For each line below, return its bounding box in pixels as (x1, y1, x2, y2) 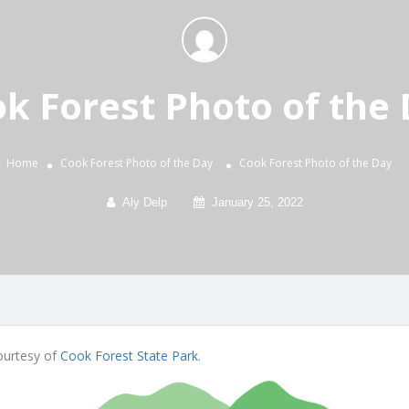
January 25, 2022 (211, 195, 303, 210)
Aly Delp (121, 195, 167, 210)
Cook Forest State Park (60, 347, 198, 365)
